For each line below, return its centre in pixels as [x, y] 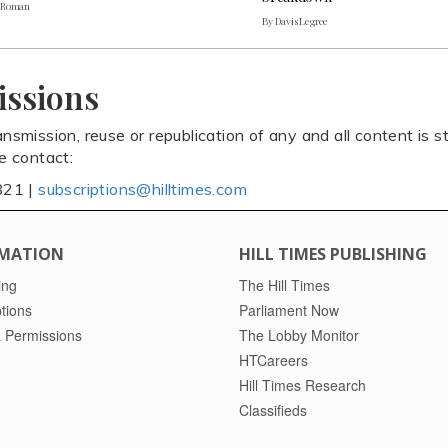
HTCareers [273, 359]
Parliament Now [289, 309]
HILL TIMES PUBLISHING [333, 253]
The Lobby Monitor [299, 334]
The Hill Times [284, 284]
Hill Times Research [302, 384]
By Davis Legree [295, 20]
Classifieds [273, 409]
